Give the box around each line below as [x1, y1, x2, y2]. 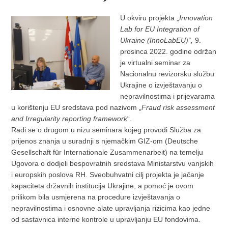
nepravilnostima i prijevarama [120, 92, 215, 100]
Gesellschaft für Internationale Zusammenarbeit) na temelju [11, 148, 204, 156]
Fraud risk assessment [141, 103, 215, 111]
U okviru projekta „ [120, 13, 179, 22]
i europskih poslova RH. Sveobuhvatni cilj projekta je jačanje [11, 170, 205, 179]
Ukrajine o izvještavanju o [120, 80, 202, 89]
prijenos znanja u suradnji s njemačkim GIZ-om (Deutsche [11, 136, 198, 145]
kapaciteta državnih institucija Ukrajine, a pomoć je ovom [11, 181, 194, 190]
